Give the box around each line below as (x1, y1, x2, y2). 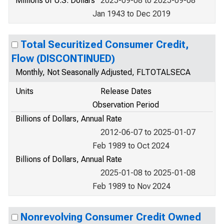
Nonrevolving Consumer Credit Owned (20, 211, 201, 223)
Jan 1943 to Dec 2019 (92, 9, 170, 18)
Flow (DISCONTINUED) (11, 52, 115, 64)
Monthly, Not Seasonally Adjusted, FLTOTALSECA (15, 67, 190, 77)
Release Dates (100, 86, 151, 96)
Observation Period (92, 100, 159, 109)
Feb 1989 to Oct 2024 (92, 141, 169, 150)
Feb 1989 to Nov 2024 (92, 181, 170, 191)
